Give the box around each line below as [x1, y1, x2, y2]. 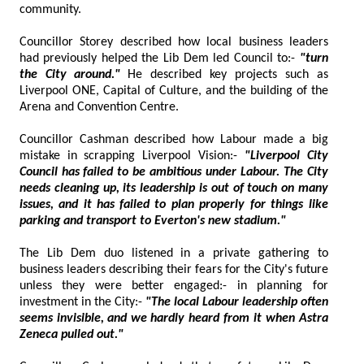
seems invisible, [19, 311, 107, 325]
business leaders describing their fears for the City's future [19, 262, 109, 276]
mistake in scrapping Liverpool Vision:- [84, 149, 245, 162]
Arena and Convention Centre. [140, 100, 179, 114]
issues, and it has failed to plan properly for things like [19, 197, 199, 211]
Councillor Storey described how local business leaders [19, 35, 328, 49]
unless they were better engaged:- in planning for [19, 279, 174, 292]
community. [19, 2, 81, 16]
